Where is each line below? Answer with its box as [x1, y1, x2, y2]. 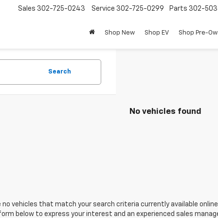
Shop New [105, 30, 135, 36]
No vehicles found [129, 108, 201, 116]
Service [91, 5, 115, 13]
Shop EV [145, 30, 169, 36]
